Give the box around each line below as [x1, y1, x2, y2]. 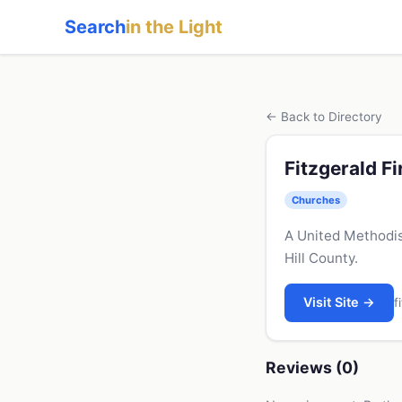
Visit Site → [303, 294, 376, 310]
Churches [292, 193, 340, 206]
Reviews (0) [266, 357, 359, 377]
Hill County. [284, 249, 358, 267]
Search [65, 16, 126, 38]
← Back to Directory [266, 109, 382, 124]
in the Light [126, 16, 223, 38]
